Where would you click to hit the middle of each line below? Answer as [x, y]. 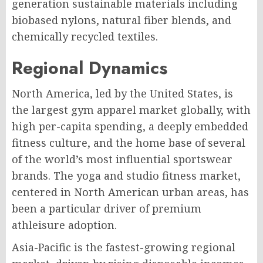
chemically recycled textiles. [85, 36]
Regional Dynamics [90, 68]
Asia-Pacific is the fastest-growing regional [124, 247]
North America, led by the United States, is [122, 93]
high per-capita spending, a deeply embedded [130, 126]
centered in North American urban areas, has [130, 192]
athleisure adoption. [64, 225]
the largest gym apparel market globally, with [131, 110]
